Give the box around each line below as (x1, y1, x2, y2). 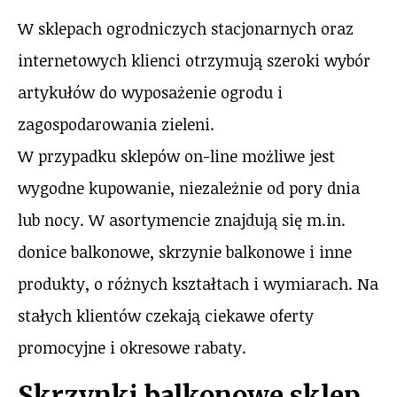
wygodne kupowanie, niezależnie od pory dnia (18, 177, 360, 199)
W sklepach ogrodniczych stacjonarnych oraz (18, 18, 354, 40)
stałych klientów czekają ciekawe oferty (18, 305, 314, 327)
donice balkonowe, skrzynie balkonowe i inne (18, 241, 352, 263)
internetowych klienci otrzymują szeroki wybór (18, 50, 370, 72)
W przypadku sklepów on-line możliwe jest (18, 145, 335, 167)
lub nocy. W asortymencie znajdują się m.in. (18, 209, 346, 231)
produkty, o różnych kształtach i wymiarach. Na (18, 273, 378, 295)
